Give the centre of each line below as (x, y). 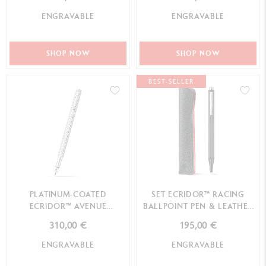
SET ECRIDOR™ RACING (198, 194)
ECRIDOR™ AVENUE (68, 206)
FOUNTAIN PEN (68, 218)
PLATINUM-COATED (68, 194)
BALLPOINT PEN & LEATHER (198, 206)
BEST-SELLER (171, 81)
